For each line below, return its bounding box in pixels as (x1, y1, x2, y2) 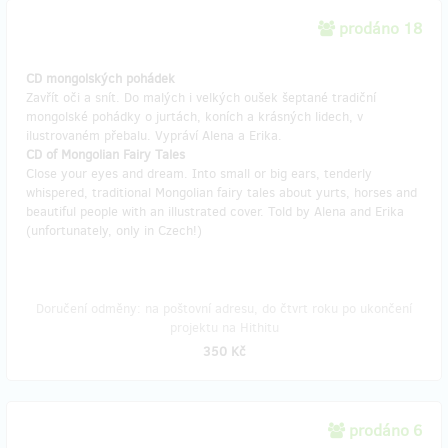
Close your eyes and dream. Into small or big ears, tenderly (26, 165, 372, 182)
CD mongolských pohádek (26, 70, 175, 87)
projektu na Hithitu (169, 319, 279, 336)
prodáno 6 (349, 420, 422, 441)
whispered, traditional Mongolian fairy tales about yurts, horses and (26, 184, 417, 201)
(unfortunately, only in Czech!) (26, 222, 202, 239)
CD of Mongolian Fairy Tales (26, 146, 185, 163)
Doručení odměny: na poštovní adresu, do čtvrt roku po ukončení (36, 300, 412, 317)
